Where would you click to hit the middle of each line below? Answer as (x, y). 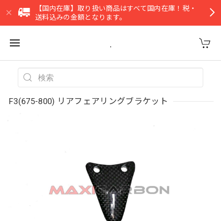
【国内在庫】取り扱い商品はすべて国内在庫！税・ (116, 8)
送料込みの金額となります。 (81, 17)
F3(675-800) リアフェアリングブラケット (89, 101)
